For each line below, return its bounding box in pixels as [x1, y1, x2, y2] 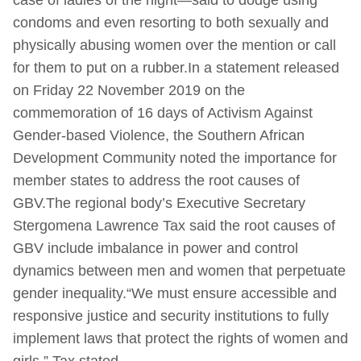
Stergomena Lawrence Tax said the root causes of [13, 217, 335, 234]
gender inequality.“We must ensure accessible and [13, 284, 337, 301]
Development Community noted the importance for [13, 149, 337, 166]
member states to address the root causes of [13, 172, 300, 189]
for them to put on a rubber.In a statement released [13, 59, 339, 76]
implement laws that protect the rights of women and [13, 330, 348, 346]
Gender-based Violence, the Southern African [13, 127, 305, 143]
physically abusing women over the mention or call [13, 36, 336, 53]
